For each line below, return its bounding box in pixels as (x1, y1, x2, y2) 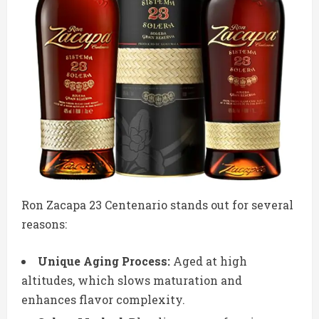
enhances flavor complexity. (21, 291, 185, 307)
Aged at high (170, 253, 247, 268)
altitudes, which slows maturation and (21, 272, 242, 288)
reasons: (21, 216, 67, 231)
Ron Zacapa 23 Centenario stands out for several (21, 197, 293, 212)
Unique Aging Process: (38, 253, 170, 268)
